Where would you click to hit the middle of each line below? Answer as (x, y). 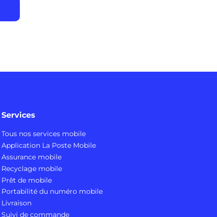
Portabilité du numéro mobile (52, 192)
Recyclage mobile (32, 168)
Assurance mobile (31, 157)
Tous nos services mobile (44, 134)
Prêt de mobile (27, 180)
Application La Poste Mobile (49, 146)
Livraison (16, 203)
